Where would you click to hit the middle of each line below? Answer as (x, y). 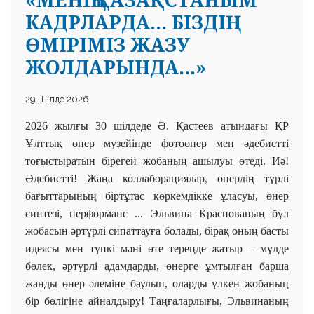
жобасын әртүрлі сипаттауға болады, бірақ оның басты (157, 231)
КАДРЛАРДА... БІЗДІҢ (125, 22)
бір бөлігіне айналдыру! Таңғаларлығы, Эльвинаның (157, 301)
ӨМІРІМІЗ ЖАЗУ (108, 44)
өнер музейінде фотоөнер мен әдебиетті (176, 143)
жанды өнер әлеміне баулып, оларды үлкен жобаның (157, 283)
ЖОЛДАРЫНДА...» (116, 67)
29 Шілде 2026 (57, 99)
